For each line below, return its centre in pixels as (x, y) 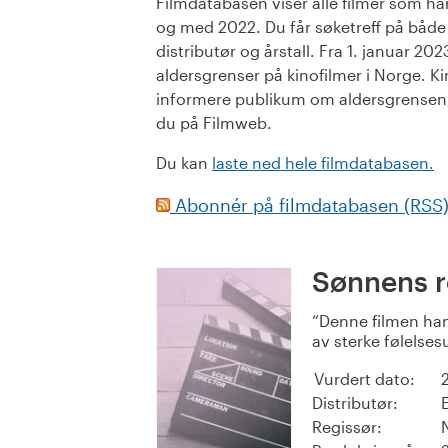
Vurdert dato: (364, 379)
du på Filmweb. (214, 123)
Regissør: (347, 427)
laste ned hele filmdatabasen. (323, 163)
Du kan (184, 163)
